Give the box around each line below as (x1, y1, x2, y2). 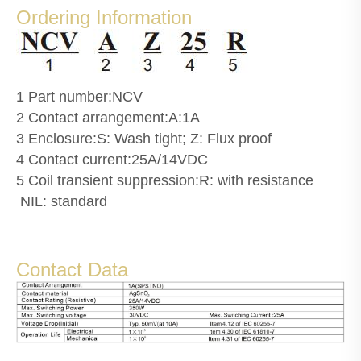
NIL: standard (16, 193, 107, 210)
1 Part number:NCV (16, 89, 143, 106)
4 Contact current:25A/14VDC (16, 151, 208, 168)
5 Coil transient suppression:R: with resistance (16, 172, 313, 189)
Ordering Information (16, 6, 192, 29)
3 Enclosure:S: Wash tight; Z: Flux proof (16, 131, 276, 147)
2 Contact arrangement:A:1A (16, 110, 200, 127)
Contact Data (16, 259, 128, 281)
